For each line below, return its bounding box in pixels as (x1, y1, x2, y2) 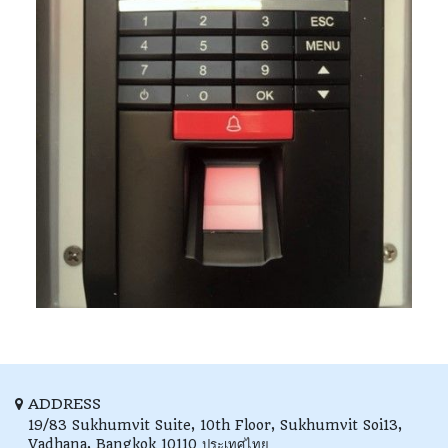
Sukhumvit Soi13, (280, 417, 402, 433)
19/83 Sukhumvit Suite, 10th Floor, (28, 417, 275, 433)
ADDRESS (28, 395, 101, 413)
